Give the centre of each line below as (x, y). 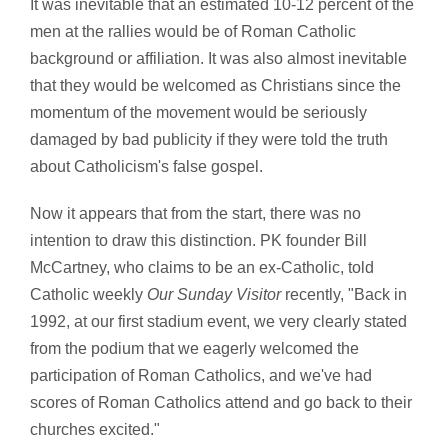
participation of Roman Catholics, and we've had (201, 376)
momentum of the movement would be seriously (198, 113)
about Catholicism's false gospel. (146, 167)
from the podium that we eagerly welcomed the (194, 349)
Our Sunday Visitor (214, 295)
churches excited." (95, 430)
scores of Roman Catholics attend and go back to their (221, 403)
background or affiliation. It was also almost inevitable (218, 59)
